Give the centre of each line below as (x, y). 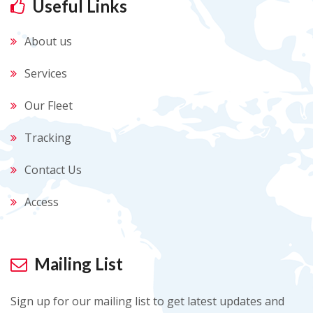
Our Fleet (49, 105)
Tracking (48, 138)
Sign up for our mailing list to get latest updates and (147, 301)
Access (42, 202)
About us (48, 41)
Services (46, 73)
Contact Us (53, 170)
